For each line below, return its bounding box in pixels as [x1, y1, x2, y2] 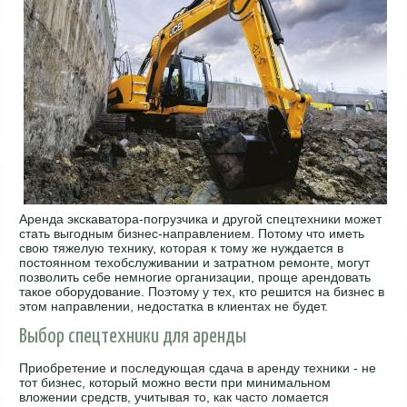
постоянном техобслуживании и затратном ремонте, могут [19, 254, 371, 270]
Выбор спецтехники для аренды [19, 325, 247, 347]
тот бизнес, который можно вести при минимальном [19, 374, 332, 390]
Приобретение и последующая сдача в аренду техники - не [19, 360, 377, 375]
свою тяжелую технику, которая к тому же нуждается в [19, 240, 344, 255]
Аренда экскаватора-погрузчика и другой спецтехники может [19, 211, 382, 226]
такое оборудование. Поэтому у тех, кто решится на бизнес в [19, 283, 385, 299]
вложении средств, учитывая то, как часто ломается [19, 389, 330, 404]
